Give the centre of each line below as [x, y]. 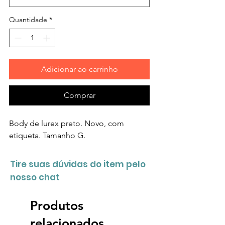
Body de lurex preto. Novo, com [67, 123]
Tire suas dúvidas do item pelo [78, 164]
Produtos [57, 205]
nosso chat [35, 177]
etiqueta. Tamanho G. [47, 135]
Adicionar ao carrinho [79, 69]
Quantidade [28, 19]
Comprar [79, 95]
